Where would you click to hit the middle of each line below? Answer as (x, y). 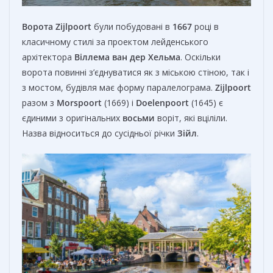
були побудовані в (132, 27)
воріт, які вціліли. (191, 118)
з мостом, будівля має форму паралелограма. (119, 88)
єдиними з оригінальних (72, 118)
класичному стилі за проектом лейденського (115, 42)
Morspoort (79, 103)
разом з (39, 103)
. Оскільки (200, 57)
